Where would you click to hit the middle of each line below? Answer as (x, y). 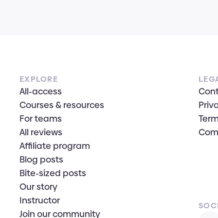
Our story (38, 187)
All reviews (41, 132)
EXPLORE (39, 79)
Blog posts (41, 159)
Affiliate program (55, 146)
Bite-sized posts (53, 173)
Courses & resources (62, 105)
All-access (41, 91)
